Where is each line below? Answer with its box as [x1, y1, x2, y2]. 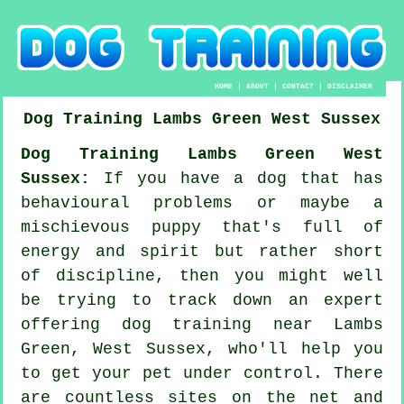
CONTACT [282, 81, 315, 90]
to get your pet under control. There [21, 363, 383, 382]
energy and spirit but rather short [21, 242, 383, 261]
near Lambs [252, 315, 383, 334]
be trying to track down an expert [21, 290, 383, 309]
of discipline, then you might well [21, 266, 383, 285]
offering [21, 315, 122, 334]
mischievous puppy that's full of [21, 217, 383, 236]
